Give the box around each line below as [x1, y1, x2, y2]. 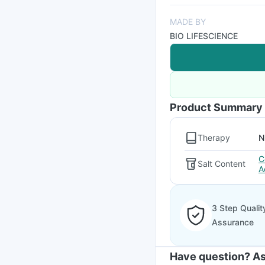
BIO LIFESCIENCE [170, 31, 238, 41]
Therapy [198, 132, 230, 143]
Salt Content [198, 159, 245, 169]
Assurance [212, 217, 254, 227]
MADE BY [170, 17, 206, 27]
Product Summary [170, 101, 263, 114]
